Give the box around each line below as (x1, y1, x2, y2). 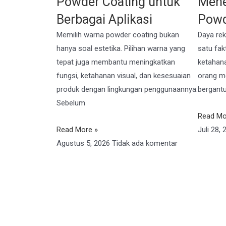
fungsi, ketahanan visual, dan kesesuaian (56, 71, 191, 80)
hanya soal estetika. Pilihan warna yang (56, 43, 185, 53)
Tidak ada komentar (112, 138, 178, 148)
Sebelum (56, 98, 85, 107)
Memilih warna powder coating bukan (56, 30, 179, 39)
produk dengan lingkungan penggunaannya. (56, 84, 198, 94)
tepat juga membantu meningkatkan (56, 57, 175, 67)
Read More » (56, 125, 98, 134)
